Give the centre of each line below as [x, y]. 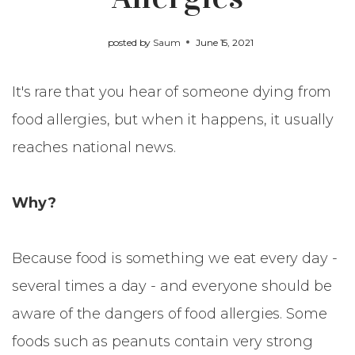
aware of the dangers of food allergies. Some [170, 314]
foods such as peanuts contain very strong [162, 342]
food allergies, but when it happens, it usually [173, 120]
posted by [130, 42]
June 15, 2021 [225, 42]
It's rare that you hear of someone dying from [172, 92]
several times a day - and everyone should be [172, 286]
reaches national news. [96, 147]
